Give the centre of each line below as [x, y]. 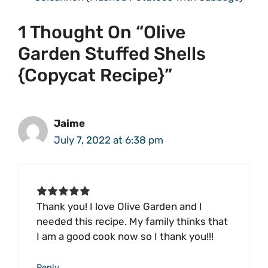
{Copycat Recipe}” [95, 75]
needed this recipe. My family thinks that [132, 222]
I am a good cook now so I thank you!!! [125, 237]
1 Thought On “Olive [102, 32]
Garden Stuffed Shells [112, 54]
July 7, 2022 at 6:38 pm [109, 140]
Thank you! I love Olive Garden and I [119, 207]
